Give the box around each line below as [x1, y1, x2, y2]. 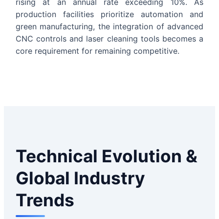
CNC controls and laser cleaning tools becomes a [16, 33, 203, 44]
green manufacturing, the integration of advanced [16, 21, 203, 31]
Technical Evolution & [16, 145, 197, 167]
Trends [16, 189, 74, 211]
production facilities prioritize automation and [16, 9, 203, 19]
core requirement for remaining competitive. [16, 45, 179, 56]
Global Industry [16, 167, 145, 189]
